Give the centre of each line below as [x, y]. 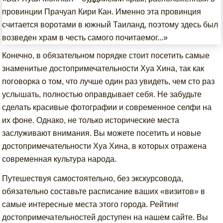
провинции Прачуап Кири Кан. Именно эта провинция [102, 12]
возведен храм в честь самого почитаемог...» [85, 38]
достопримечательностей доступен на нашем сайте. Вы [105, 217]
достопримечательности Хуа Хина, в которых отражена [105, 146]
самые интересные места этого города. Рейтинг [91, 204]
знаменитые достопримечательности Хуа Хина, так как [103, 68]
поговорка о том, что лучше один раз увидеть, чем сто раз [109, 81]
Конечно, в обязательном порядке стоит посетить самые [106, 56]
